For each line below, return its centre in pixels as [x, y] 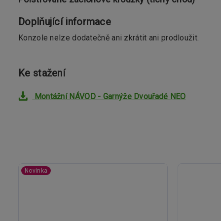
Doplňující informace [65, 22]
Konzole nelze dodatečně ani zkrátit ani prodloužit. [109, 38]
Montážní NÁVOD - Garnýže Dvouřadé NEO [109, 97]
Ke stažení [42, 73]
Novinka [36, 171]
